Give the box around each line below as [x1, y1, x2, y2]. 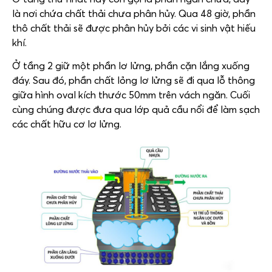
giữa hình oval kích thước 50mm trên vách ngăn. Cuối [12, 89, 250, 101]
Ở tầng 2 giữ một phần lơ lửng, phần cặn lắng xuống [12, 59, 250, 72]
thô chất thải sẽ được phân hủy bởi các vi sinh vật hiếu [12, 21, 256, 34]
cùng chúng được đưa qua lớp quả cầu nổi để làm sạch [12, 103, 260, 116]
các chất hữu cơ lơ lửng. [12, 118, 121, 131]
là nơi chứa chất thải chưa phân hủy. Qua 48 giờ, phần [12, 7, 256, 19]
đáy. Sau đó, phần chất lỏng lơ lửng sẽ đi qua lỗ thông [12, 74, 255, 87]
